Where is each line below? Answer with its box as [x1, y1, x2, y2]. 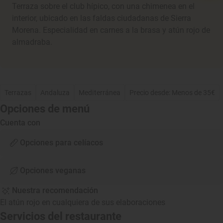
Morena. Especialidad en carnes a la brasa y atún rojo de [12, 25, 210, 35]
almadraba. [12, 37, 52, 47]
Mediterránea [79, 89, 120, 97]
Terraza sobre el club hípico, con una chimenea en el [12, 1, 195, 11]
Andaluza [40, 89, 70, 97]
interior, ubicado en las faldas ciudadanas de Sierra [12, 13, 191, 23]
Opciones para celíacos [20, 138, 103, 147]
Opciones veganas [20, 166, 86, 175]
